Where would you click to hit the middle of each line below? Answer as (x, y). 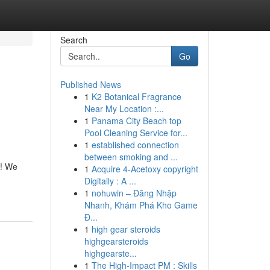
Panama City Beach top (136, 121)
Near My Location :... (124, 108)
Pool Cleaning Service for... (136, 133)
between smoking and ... (131, 157)
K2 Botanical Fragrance (136, 96)
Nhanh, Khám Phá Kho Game (141, 205)
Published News (90, 84)
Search (74, 40)
